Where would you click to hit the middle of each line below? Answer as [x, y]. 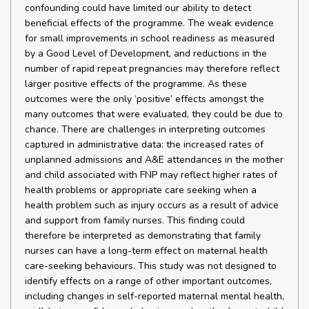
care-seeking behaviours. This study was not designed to [151, 266]
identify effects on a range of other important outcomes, [148, 281]
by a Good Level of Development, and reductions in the [146, 53]
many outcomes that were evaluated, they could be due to [154, 114]
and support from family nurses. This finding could [135, 220]
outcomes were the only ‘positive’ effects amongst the [144, 99]
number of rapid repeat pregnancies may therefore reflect [152, 69]
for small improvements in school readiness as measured [150, 38]
